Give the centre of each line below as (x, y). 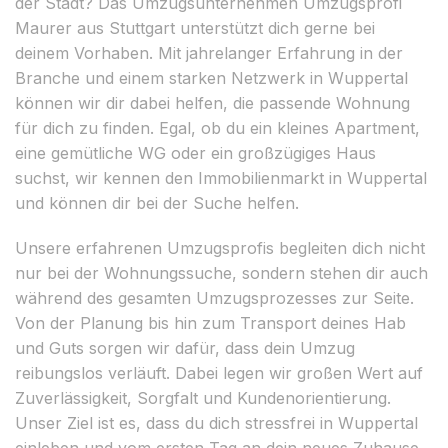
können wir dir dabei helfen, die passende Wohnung (212, 102)
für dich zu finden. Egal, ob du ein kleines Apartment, (217, 127)
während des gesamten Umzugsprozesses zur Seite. (214, 297)
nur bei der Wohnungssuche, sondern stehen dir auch (221, 272)
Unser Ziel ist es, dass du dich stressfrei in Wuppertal (216, 422)
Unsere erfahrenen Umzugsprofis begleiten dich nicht (220, 247)
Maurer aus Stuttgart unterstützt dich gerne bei (195, 27)
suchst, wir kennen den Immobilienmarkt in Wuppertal (221, 177)
